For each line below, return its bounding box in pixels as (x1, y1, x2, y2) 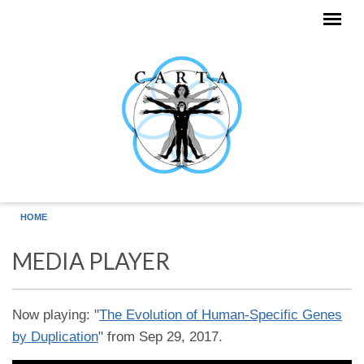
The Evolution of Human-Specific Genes (99, 307, 342, 323)
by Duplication (12, 329, 98, 344)
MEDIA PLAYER (12, 247, 170, 275)
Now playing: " (12, 307, 99, 323)
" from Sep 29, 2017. (98, 329, 223, 344)
